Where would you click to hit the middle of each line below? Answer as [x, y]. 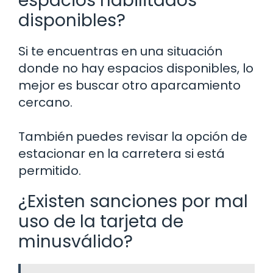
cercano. [45, 102]
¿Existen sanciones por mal [133, 201]
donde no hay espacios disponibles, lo [136, 68]
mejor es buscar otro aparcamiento [129, 85]
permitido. [50, 170]
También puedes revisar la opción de [133, 136]
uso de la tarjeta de [101, 221]
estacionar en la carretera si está [122, 153]
